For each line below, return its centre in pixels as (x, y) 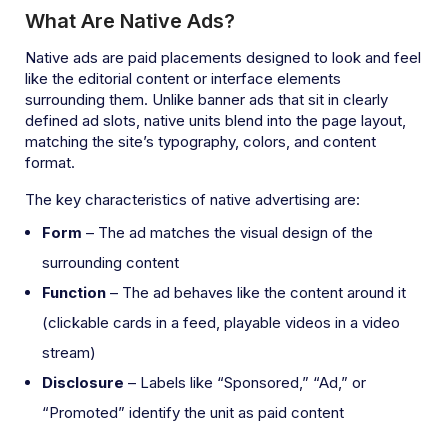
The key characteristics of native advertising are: (192, 199)
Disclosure (83, 382)
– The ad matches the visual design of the (227, 232)
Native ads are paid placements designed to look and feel (223, 57)
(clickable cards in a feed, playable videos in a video (221, 322)
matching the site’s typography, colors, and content (200, 141)
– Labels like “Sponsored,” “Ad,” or (245, 382)
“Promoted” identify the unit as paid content (193, 412)
